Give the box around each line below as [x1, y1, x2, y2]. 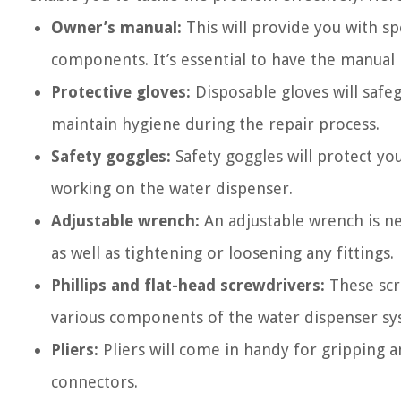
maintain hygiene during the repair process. [51, 115, 380, 133]
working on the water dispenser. [51, 179, 293, 198]
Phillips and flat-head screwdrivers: [51, 276, 325, 294]
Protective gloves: [51, 82, 191, 101]
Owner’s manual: [51, 18, 182, 37]
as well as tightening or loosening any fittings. [51, 243, 394, 262]
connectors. [51, 372, 138, 391]
